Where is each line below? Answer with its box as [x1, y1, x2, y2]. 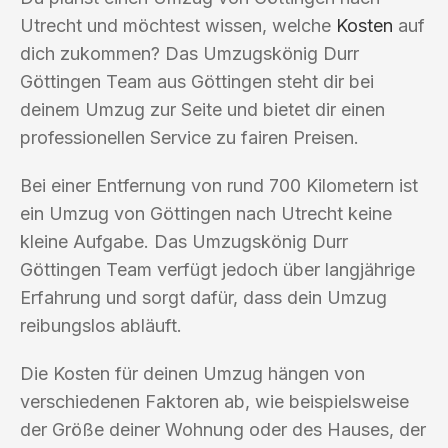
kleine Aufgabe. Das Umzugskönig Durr [20, 230, 348, 252]
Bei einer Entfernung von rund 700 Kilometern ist [20, 174, 418, 196]
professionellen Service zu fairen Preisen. [20, 126, 359, 148]
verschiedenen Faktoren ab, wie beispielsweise [20, 390, 409, 412]
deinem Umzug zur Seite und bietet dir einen [20, 98, 385, 120]
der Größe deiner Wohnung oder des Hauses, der [20, 418, 426, 440]
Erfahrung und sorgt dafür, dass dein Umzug [20, 286, 387, 308]
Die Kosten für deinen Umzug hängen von [20, 362, 365, 384]
